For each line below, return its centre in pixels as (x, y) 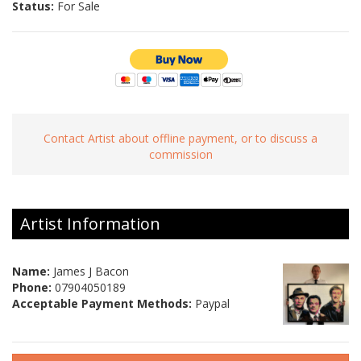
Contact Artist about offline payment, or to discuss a (180, 138)
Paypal (211, 304)
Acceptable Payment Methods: (102, 304)
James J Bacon (89, 272)
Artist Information (90, 224)
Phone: (32, 288)
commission (180, 154)
